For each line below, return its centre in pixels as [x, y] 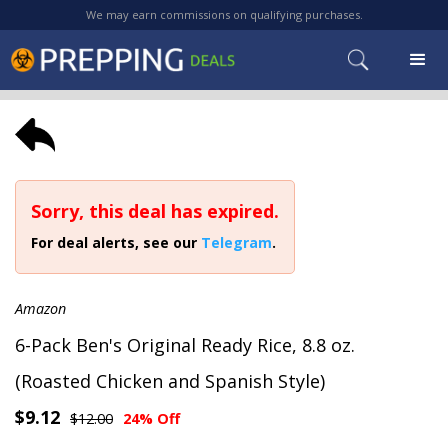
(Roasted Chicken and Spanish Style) [170, 381]
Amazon [40, 308]
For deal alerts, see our [116, 242]
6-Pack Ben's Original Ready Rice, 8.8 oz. [185, 345]
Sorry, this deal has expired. [155, 211]
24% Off [151, 418]
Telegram [236, 242]
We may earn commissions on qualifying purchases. [224, 14]
